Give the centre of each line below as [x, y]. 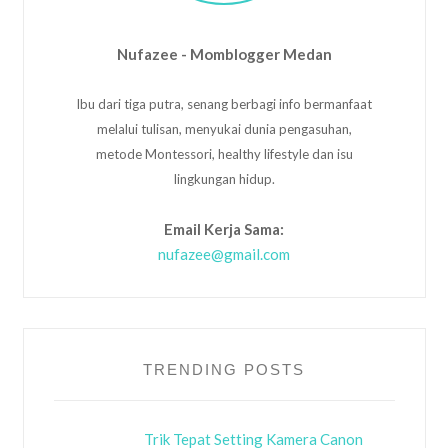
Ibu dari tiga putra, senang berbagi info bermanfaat [224, 103]
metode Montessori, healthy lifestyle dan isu [224, 153]
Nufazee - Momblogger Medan [224, 53]
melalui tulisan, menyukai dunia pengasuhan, [224, 128]
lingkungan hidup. [224, 178]
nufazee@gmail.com [224, 253]
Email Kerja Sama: [224, 228]
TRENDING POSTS [224, 369]
